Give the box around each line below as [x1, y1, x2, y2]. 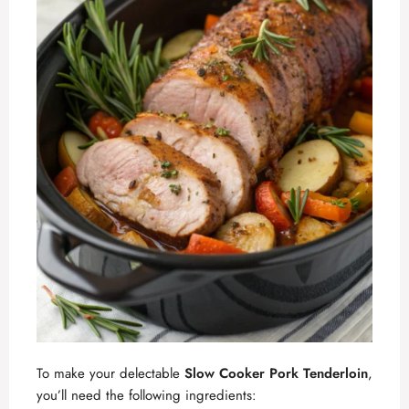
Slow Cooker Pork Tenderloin [184, 363, 368, 384]
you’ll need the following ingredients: [37, 385, 257, 406]
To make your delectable [37, 363, 184, 384]
